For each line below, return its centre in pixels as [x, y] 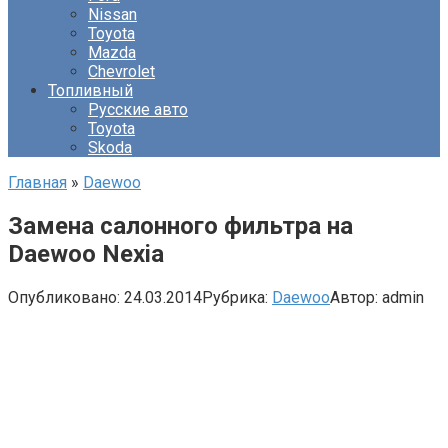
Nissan [112, 14]
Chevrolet [121, 71]
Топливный [90, 90]
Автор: [354, 297]
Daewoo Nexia [86, 253]
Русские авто [138, 109]
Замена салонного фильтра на [180, 225]
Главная [37, 182]
